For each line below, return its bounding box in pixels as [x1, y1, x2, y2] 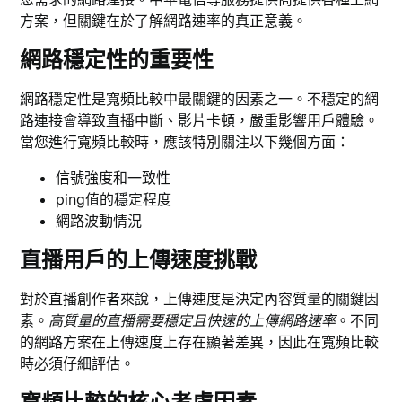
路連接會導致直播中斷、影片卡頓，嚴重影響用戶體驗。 [20, 111, 380, 130]
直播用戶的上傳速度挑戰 [20, 247, 258, 274]
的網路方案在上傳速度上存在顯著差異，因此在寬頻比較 [20, 333, 380, 352]
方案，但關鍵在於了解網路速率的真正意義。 [20, 12, 308, 31]
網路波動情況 [56, 212, 143, 231]
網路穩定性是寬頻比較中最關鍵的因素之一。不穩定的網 [20, 90, 380, 109]
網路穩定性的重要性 [20, 47, 214, 74]
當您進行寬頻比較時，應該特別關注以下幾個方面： [20, 133, 351, 152]
